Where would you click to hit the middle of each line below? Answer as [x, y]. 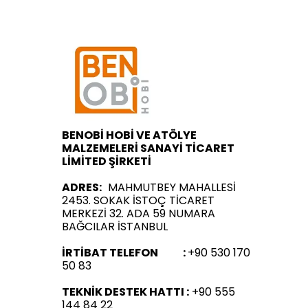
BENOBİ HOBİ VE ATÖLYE [129, 135]
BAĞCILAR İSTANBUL [115, 227]
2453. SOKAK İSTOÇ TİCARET [138, 201]
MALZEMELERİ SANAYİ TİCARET [148, 148]
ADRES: [85, 188]
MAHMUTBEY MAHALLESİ [172, 188]
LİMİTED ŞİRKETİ [107, 162]
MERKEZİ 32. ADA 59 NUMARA [139, 214]
